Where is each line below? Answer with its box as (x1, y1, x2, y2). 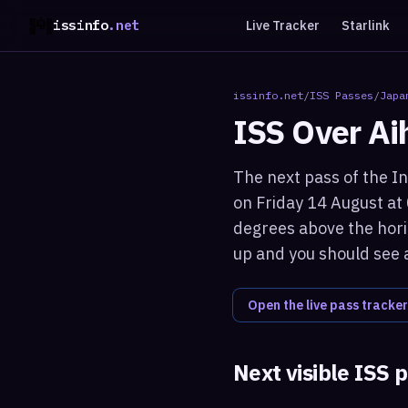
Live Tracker (245, 17, 320, 34)
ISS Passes (310, 88, 373, 102)
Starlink (341, 17, 390, 34)
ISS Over (233, 110, 368, 153)
